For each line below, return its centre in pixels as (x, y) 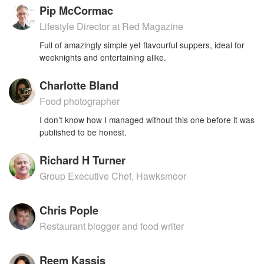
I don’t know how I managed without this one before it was (147, 120)
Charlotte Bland (79, 85)
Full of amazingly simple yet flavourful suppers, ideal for (142, 45)
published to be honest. (83, 132)
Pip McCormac (77, 10)
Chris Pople (69, 210)
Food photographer (80, 101)
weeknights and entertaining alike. (103, 57)
